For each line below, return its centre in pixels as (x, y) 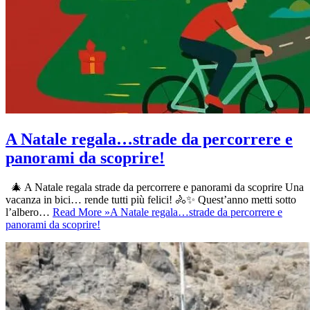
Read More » (81, 212)
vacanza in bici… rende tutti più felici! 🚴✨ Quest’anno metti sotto (151, 200)
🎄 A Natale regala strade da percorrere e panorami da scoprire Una (155, 188)
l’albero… (29, 212)
